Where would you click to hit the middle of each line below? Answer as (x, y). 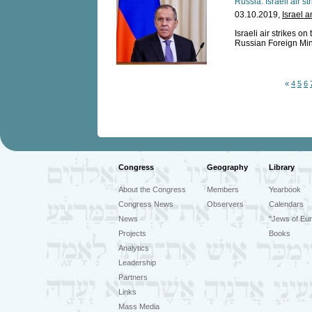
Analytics (134, 248)
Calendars (286, 204)
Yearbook (285, 189)
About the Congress (152, 189)
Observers (225, 204)
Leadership (137, 263)
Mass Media (139, 306)
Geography (227, 167)
